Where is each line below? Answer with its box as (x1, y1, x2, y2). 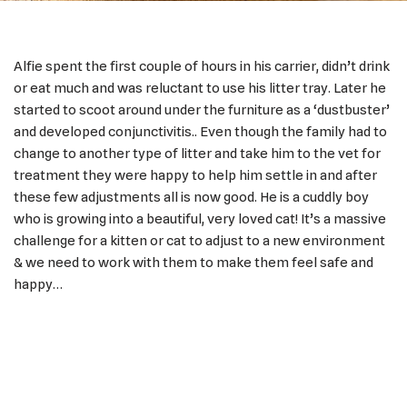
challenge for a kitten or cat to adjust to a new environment (14, 233, 385, 249)
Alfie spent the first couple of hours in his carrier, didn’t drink (14, 58, 390, 74)
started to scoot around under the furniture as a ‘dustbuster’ (14, 102, 390, 118)
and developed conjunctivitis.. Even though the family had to (14, 124, 387, 140)
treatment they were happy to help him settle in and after (14, 167, 377, 184)
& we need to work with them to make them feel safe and (14, 254, 373, 271)
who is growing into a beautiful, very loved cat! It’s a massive (14, 211, 386, 227)
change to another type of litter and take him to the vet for (14, 145, 381, 162)
